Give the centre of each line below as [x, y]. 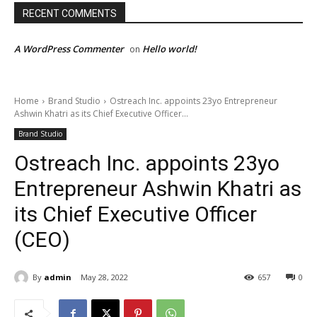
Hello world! [169, 48]
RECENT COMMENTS [70, 13]
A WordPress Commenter [69, 48]
